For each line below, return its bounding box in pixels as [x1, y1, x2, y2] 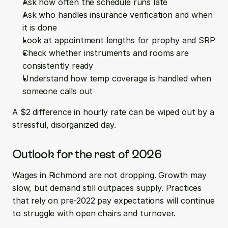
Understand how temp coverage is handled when [22, 73, 211, 83]
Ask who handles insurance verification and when [22, 10, 213, 20]
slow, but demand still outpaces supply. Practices [12, 183, 202, 193]
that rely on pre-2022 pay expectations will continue [12, 195, 215, 206]
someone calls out [22, 86, 93, 96]
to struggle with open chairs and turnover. [12, 208, 176, 218]
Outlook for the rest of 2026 [12, 147, 161, 161]
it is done [22, 22, 62, 33]
